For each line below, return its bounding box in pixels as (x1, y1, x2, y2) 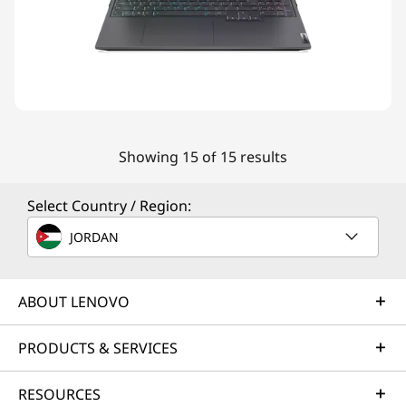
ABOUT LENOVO (18, 292, 130, 312)
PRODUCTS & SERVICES (18, 338, 178, 358)
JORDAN (70, 227, 119, 246)
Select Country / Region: (27, 196, 191, 216)
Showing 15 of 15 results (119, 147, 287, 167)
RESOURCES (18, 384, 101, 404)
